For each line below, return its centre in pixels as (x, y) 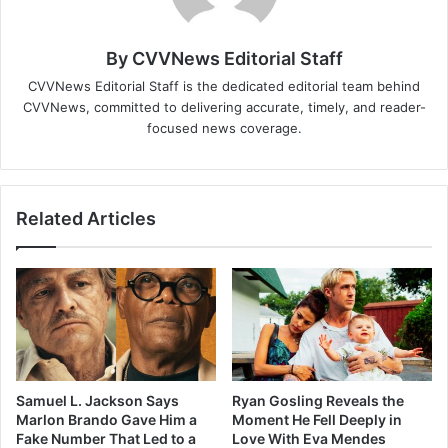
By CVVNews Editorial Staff (224, 59)
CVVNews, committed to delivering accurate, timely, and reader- (224, 107)
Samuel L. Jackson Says (97, 401)
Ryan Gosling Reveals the (318, 401)
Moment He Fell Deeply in (317, 420)
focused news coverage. (224, 128)
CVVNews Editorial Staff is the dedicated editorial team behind (224, 86)
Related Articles (86, 219)
